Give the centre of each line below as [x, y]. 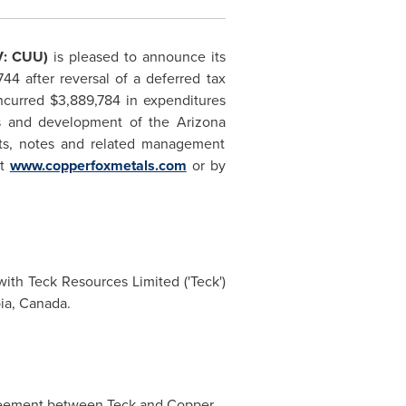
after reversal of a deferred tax [122, 78]
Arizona [201, 122]
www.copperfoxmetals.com [98, 165]
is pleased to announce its [137, 57]
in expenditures [173, 100]
